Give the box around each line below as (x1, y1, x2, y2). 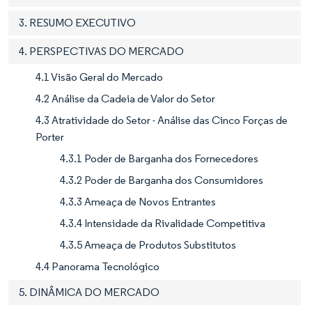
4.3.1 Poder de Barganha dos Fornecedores (60, 151, 258, 165)
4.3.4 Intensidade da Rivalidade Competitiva (60, 216, 265, 230)
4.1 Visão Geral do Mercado (36, 70, 163, 84)
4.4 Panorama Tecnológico (36, 259, 159, 273)
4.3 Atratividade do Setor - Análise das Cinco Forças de (36, 113, 288, 127)
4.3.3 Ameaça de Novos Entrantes (60, 194, 216, 208)
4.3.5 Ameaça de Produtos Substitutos (60, 237, 236, 251)
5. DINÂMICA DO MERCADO (19, 285, 159, 299)
